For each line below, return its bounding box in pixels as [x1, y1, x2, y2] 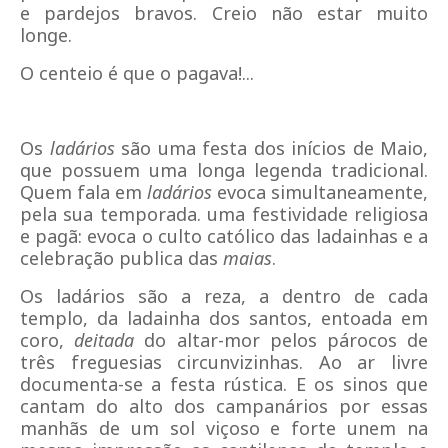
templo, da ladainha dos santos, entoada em [20, 306, 428, 330]
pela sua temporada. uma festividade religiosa [20, 202, 428, 226]
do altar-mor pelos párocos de [134, 328, 429, 352]
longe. [20, 23, 72, 47]
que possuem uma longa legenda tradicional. [20, 158, 428, 182]
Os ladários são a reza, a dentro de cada [20, 284, 428, 308]
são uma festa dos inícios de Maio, [114, 136, 428, 160]
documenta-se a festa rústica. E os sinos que [20, 372, 428, 396]
